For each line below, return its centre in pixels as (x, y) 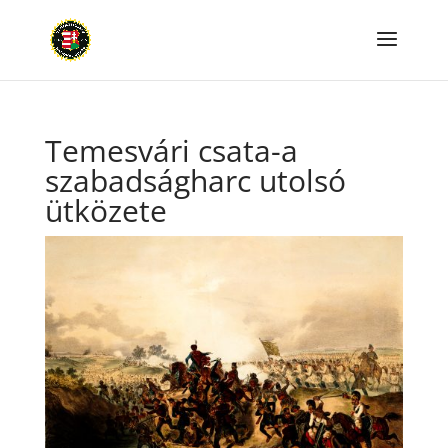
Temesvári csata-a (171, 150)
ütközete (105, 210)
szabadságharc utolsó (195, 180)
